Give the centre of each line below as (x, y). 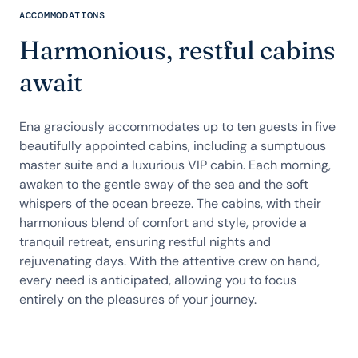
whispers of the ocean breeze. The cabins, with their (170, 203)
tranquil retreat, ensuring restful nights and (145, 242)
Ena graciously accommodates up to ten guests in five (177, 127)
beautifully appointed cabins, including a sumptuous (173, 146)
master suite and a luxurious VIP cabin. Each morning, (175, 165)
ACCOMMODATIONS (62, 15)
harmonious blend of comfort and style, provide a (163, 223)
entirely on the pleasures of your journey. (138, 299)
